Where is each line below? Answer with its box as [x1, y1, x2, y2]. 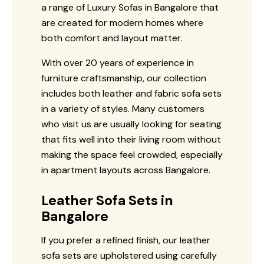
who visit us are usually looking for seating [41, 117, 222, 130]
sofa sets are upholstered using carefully [41, 249, 217, 262]
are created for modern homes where [41, 16, 203, 29]
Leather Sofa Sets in [41, 191, 173, 209]
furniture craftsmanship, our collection [41, 71, 206, 84]
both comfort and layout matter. [41, 31, 182, 44]
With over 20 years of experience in [41, 56, 194, 69]
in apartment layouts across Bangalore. [41, 163, 210, 176]
